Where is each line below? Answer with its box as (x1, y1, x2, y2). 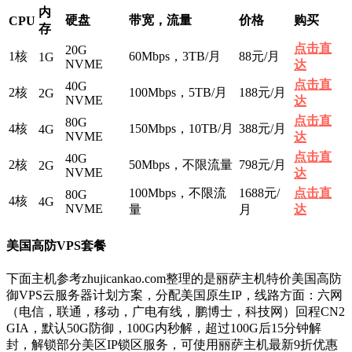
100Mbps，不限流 (129, 186, 226, 200)
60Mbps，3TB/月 (129, 49, 221, 64)
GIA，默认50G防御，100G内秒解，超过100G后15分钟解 (6, 321, 321, 335)
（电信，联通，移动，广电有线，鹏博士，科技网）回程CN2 (6, 305, 345, 318)
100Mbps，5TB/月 (129, 86, 227, 100)
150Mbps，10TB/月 (129, 122, 233, 136)
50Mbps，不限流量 (129, 158, 233, 172)
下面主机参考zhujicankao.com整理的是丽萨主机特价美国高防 (6, 272, 342, 285)
